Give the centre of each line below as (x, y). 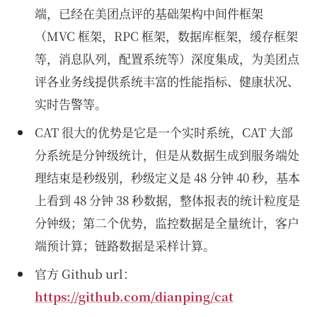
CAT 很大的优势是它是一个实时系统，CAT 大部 (163, 132)
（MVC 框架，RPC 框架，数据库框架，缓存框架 (166, 36)
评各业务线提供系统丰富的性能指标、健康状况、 (167, 81)
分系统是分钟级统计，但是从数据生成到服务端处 (167, 155)
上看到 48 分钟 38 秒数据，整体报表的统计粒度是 (167, 200)
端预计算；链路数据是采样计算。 (125, 245)
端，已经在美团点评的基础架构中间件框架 (149, 13)
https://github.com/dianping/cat (134, 296)
